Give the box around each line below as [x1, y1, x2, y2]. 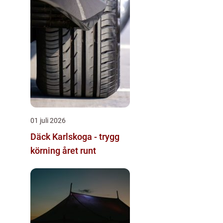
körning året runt [30, 145, 96, 156]
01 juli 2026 [30, 116, 66, 124]
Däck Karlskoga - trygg [30, 131, 119, 142]
